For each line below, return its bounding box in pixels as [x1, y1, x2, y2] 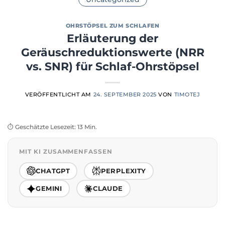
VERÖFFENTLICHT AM [25, 90, 93, 98]
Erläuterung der [67, 31, 158, 45]
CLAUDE [93, 184, 123, 193]
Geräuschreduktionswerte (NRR [21, 45, 204, 59]
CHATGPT [36, 166, 70, 175]
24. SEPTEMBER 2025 [93, 90, 157, 98]
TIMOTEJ [174, 90, 200, 98]
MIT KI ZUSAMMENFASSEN [19, 148, 113, 155]
